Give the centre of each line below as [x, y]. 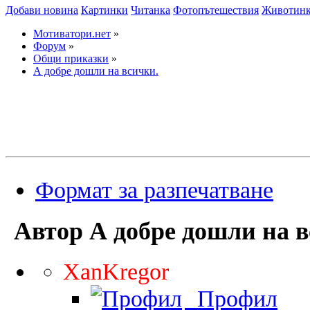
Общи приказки [71, 58]
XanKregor [116, 272]
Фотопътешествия [216, 10]
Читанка [151, 10]
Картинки [104, 10]
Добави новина [42, 10]
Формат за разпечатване [154, 190]
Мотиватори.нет [72, 34]
